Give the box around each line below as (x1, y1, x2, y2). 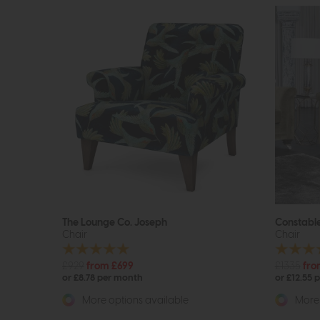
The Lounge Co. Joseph (62, 216, 167, 228)
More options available (80, 295, 189, 306)
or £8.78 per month (62, 274, 143, 284)
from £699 (86, 261, 134, 272)
